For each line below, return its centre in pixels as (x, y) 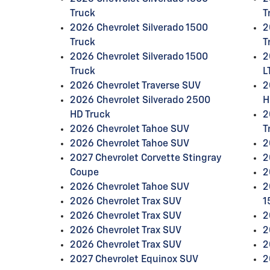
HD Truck (90, 115)
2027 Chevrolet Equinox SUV (134, 260)
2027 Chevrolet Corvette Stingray (145, 159)
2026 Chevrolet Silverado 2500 (140, 101)
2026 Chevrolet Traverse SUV (135, 86)
